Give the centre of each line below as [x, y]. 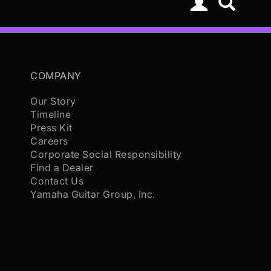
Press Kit [51, 128]
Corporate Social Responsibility [106, 154]
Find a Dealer [62, 168]
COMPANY [56, 76]
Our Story [53, 101]
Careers [49, 141]
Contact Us [57, 181]
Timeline [51, 114]
